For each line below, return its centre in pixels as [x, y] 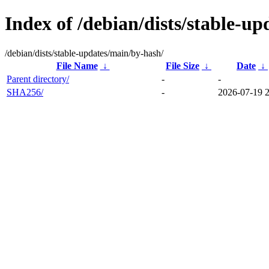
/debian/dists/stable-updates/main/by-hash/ [84, 53]
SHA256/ [25, 92]
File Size [183, 65]
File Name [77, 65]
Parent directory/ [38, 79]
